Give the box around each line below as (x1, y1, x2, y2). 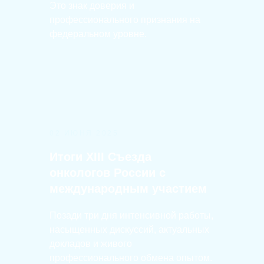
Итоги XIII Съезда (49, 150, 151, 163)
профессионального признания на (49, 15, 200, 25)
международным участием (49, 182, 207, 195)
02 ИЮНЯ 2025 (49, 129, 118, 137)
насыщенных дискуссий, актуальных (49, 225, 209, 235)
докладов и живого (49, 239, 132, 249)
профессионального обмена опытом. (49, 253, 212, 263)
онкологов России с (49, 166, 166, 179)
